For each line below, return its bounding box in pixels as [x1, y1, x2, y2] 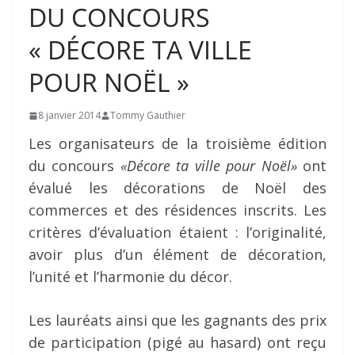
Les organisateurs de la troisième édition [29, 134, 326, 153]
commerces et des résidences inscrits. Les [29, 200, 326, 219]
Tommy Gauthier [110, 109, 185, 122]
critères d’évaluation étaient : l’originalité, [29, 223, 326, 242]
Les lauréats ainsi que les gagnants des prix [29, 311, 326, 330]
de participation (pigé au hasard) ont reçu [29, 333, 326, 352]
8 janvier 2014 [38, 109, 101, 122]
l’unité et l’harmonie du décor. [29, 267, 232, 286]
